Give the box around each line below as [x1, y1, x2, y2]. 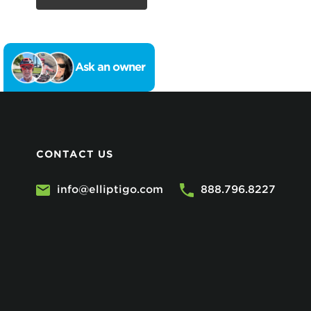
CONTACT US [36, 149, 114, 160]
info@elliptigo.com [57, 183, 163, 196]
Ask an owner [74, 60, 145, 74]
